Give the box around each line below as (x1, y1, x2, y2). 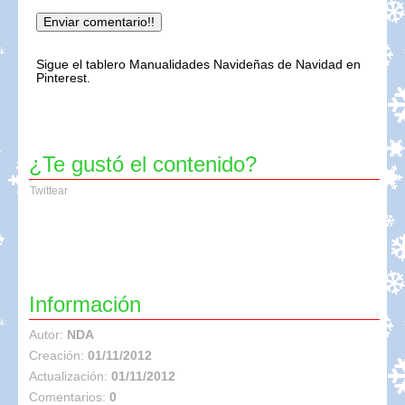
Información (29, 291, 141, 316)
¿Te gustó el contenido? (29, 151, 257, 176)
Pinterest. (36, 71, 90, 85)
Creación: (29, 348, 88, 363)
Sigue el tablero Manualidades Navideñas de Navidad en (36, 57, 361, 71)
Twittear (30, 184, 68, 197)
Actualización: (29, 369, 111, 383)
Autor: (29, 327, 67, 342)
